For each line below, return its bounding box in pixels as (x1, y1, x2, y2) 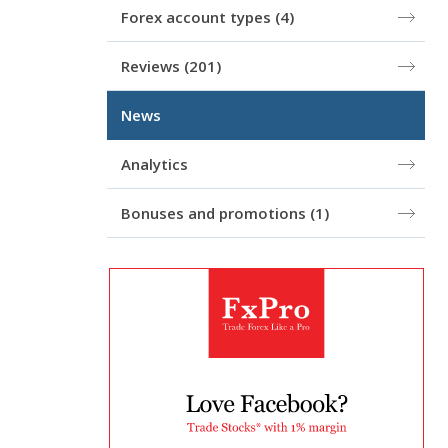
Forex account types (121, 7, 275, 27)
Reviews (121, 56, 184, 76)
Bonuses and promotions (121, 203, 310, 223)
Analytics (121, 154, 188, 174)
